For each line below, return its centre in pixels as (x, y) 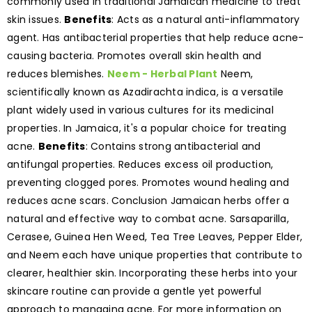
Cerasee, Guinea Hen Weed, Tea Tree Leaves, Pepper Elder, (155, 236)
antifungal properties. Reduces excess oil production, (140, 164)
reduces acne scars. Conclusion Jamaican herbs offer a (148, 200)
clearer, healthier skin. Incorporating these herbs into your (152, 273)
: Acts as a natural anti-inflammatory (206, 19)
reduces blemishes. (57, 73)
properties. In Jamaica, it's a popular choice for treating (147, 128)
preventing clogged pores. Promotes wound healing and (148, 182)
